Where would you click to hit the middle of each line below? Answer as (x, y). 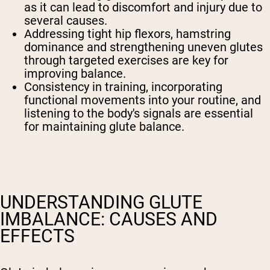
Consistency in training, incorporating (123, 87)
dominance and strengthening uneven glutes (143, 47)
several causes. (66, 21)
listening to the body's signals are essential (139, 114)
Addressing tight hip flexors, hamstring (127, 34)
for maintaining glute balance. (104, 127)
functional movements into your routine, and (143, 100)
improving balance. (75, 74)
